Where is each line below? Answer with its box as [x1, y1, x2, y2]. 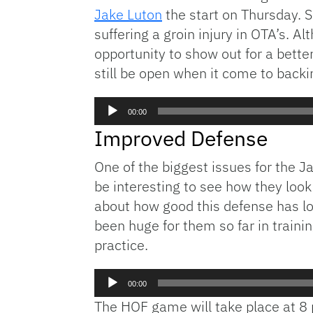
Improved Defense [94, 124, 268, 152]
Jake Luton [94, 5, 162, 24]
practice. [94, 235, 148, 255]
